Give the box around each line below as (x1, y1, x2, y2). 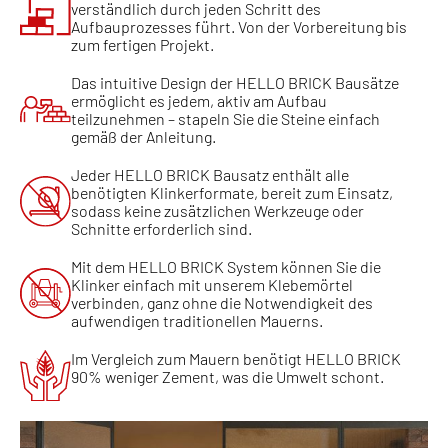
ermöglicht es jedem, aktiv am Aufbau (71, 90, 328, 110)
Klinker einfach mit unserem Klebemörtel (71, 274, 354, 294)
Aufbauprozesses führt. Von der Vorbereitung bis (71, 16, 408, 36)
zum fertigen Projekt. (71, 34, 215, 54)
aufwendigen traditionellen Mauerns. (71, 310, 324, 330)
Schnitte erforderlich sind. (71, 218, 253, 238)
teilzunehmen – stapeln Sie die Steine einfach (71, 108, 381, 128)
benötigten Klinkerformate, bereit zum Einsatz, (71, 182, 394, 202)
